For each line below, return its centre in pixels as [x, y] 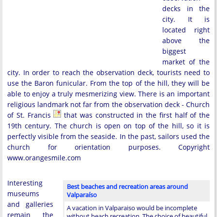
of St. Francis [31, 115]
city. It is [186, 19]
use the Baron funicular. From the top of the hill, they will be [108, 83]
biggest [174, 51]
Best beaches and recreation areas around [127, 186]
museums [23, 194]
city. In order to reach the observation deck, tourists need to [108, 72]
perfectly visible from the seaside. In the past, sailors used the [108, 136]
